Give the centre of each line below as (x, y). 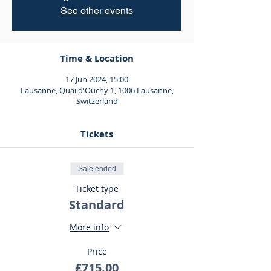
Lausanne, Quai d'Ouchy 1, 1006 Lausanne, (97, 90)
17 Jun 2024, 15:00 (97, 79)
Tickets (97, 134)
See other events (97, 11)
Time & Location (97, 58)
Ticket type (97, 188)
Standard (97, 205)
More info (89, 227)
